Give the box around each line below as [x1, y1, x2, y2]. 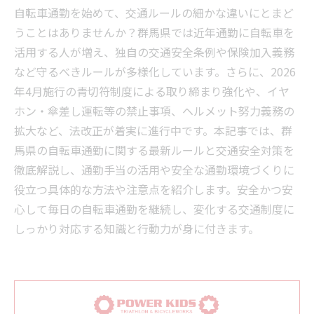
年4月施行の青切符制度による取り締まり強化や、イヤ [14, 83, 289, 100]
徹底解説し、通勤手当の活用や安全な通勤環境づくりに [14, 161, 294, 178]
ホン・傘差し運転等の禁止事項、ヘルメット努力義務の [14, 102, 294, 119]
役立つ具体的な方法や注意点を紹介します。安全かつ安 [14, 181, 293, 198]
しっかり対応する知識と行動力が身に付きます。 [14, 220, 259, 237]
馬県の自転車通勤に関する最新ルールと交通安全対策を [14, 142, 294, 158]
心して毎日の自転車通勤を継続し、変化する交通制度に [14, 200, 294, 217]
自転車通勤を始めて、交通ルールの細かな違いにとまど [14, 4, 294, 21]
